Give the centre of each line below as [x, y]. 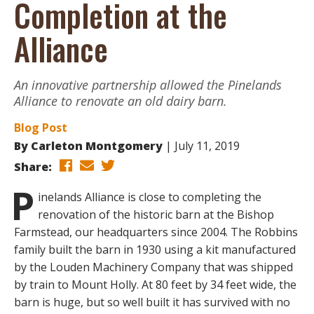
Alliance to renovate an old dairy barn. [121, 101]
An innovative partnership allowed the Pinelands [148, 84]
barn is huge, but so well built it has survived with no [152, 302]
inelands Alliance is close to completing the [150, 197]
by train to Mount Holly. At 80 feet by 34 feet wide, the [155, 284]
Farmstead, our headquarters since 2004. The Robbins [156, 232]
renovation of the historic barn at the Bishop [156, 214]
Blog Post [41, 127]
